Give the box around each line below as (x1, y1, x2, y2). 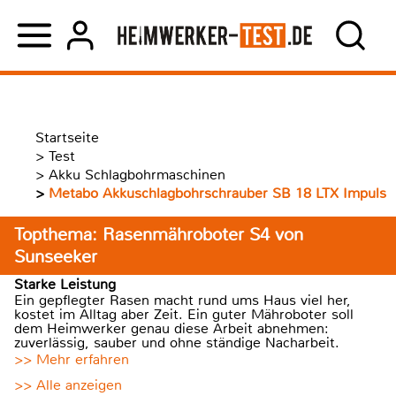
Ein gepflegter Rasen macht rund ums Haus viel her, (14, 291, 351, 309)
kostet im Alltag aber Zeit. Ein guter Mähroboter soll (14, 305, 354, 324)
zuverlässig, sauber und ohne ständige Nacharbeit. (14, 333, 339, 352)
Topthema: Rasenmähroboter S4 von (14, 224, 303, 246)
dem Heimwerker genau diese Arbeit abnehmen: (14, 319, 329, 338)
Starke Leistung (14, 275, 116, 293)
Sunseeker (14, 246, 97, 268)
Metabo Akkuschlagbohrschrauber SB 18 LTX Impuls (49, 184, 386, 202)
